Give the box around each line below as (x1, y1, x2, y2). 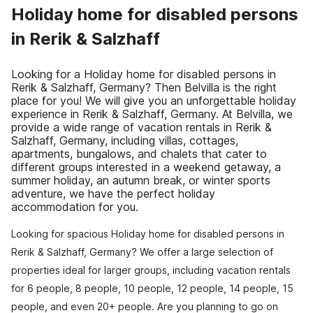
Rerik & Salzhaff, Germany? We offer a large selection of (11, 246, 273, 258)
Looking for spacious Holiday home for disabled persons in (11, 228, 284, 240)
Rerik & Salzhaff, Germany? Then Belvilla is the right (11, 80, 277, 94)
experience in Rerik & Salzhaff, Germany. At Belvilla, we (11, 107, 293, 121)
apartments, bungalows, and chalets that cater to (11, 147, 267, 161)
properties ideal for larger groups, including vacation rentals (11, 264, 291, 276)
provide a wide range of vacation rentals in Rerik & (11, 120, 272, 134)
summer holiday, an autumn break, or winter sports (11, 173, 270, 187)
